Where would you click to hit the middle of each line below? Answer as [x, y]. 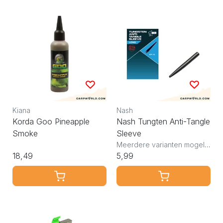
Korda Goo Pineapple [51, 122]
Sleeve [129, 134]
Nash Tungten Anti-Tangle [164, 122]
